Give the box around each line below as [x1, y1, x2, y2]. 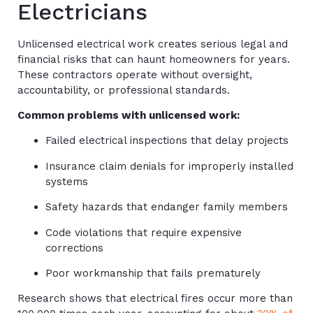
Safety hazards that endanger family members [45, 201, 288, 214]
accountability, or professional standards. [17, 83, 230, 96]
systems [45, 175, 88, 188]
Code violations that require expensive [45, 226, 242, 239]
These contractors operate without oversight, [17, 68, 252, 81]
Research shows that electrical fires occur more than [17, 292, 293, 305]
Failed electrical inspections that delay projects [45, 134, 289, 147]
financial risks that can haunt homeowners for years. [17, 52, 290, 66]
